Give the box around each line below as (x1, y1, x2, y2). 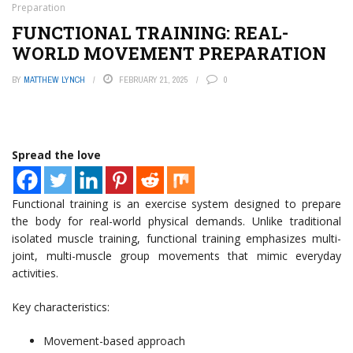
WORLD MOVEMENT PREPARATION (12, 42, 326, 65)
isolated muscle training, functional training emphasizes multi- (12, 231, 341, 246)
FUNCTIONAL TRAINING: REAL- (12, 21, 288, 44)
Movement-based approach (43, 333, 185, 348)
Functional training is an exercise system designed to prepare (12, 196, 341, 211)
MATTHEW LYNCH (24, 74, 85, 85)
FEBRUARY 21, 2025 (119, 74, 188, 85)
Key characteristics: (12, 299, 110, 314)
